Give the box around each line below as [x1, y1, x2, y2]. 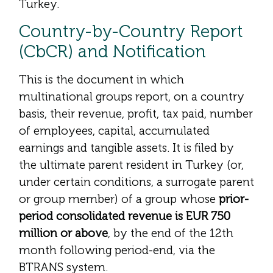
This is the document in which [19, 73, 184, 87]
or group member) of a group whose [19, 192, 219, 207]
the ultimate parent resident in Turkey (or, [19, 158, 244, 172]
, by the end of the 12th [108, 226, 233, 241]
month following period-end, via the [19, 243, 215, 258]
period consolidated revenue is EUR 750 [19, 209, 230, 224]
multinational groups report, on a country [19, 90, 244, 104]
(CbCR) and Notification [19, 41, 206, 62]
